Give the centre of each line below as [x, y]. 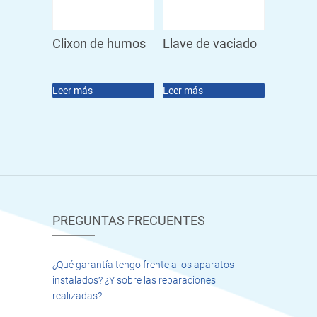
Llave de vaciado [210, 44]
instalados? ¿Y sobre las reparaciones [134, 281]
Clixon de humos [99, 44]
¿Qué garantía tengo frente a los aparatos [143, 265]
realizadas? [77, 296]
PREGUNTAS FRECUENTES [129, 221]
